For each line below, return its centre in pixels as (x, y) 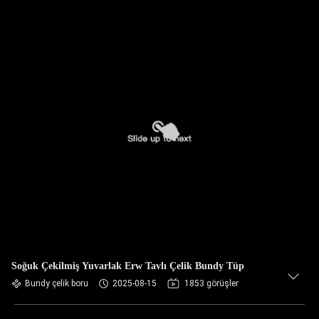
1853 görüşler (211, 283)
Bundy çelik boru (57, 283)
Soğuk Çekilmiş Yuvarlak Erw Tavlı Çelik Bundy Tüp (128, 266)
